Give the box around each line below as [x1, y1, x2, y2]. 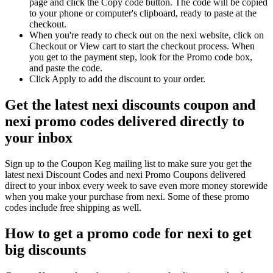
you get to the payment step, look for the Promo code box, [29, 51, 252, 62]
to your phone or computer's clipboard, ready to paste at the [29, 7, 257, 18]
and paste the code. [29, 62, 102, 73]
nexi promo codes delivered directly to [5, 113, 244, 129]
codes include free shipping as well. [5, 202, 141, 213]
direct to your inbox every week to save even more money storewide [5, 180, 268, 191]
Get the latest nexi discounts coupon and [5, 96, 255, 113]
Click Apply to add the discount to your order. [29, 73, 205, 84]
